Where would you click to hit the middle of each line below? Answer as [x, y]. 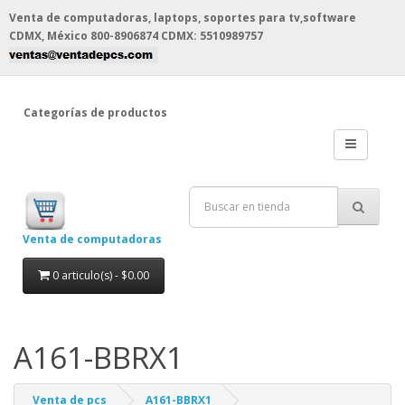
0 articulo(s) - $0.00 [100, 275]
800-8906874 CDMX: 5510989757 [175, 36]
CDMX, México [48, 36]
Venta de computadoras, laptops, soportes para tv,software [183, 18]
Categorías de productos [95, 112]
